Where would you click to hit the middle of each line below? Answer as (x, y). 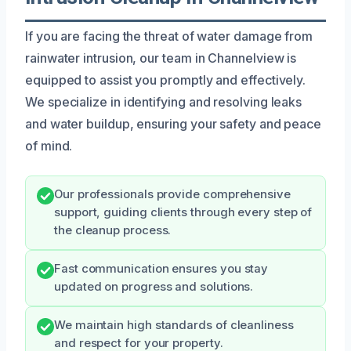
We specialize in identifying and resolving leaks (164, 101)
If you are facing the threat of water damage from (169, 36)
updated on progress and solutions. (154, 286)
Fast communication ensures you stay (161, 268)
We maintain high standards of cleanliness (174, 325)
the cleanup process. (113, 230)
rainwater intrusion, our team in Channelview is (161, 58)
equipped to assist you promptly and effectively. (166, 80)
